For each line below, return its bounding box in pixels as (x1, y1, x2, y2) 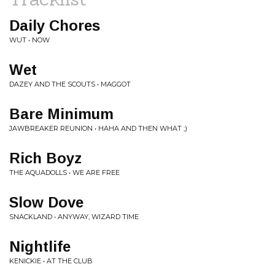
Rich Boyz (9, 150, 82, 166)
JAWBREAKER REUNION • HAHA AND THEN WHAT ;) (9, 124, 187, 133)
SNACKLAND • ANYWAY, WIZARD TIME (9, 212, 139, 221)
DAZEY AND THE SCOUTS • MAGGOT (9, 80, 131, 88)
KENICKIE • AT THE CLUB (9, 257, 93, 265)
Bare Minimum (9, 106, 114, 122)
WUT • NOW (9, 36, 50, 44)
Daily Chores (9, 17, 100, 34)
